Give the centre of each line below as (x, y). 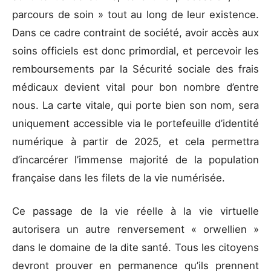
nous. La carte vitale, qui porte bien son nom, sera (135, 105)
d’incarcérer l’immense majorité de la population (135, 159)
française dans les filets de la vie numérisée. (120, 178)
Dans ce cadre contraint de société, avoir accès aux (135, 32)
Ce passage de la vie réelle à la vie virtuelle (135, 211)
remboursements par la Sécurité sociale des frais (135, 69)
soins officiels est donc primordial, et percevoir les (135, 51)
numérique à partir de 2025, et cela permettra (135, 141)
